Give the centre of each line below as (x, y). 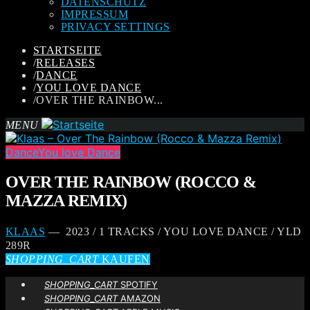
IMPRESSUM (95, 14)
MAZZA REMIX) (66, 200)
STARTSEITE (67, 50)
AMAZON (139, 298)
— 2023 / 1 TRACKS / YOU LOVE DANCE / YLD (173, 231)
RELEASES (66, 63)
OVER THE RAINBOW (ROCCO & (131, 182)
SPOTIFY (138, 284)
